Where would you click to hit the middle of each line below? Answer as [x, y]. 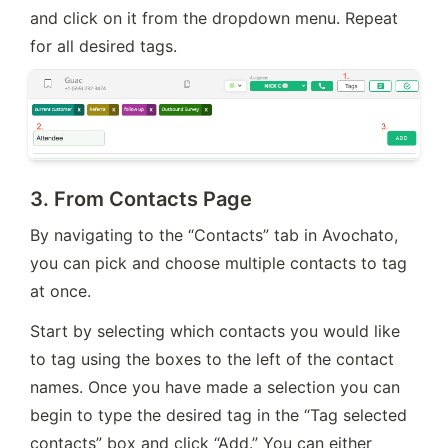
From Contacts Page [153, 199]
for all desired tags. [103, 46]
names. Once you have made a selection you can [215, 387]
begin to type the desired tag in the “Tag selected [218, 415]
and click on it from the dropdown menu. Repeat [214, 18]
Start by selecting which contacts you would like [215, 331]
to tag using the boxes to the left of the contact [212, 359]
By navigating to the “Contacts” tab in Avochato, [214, 235]
